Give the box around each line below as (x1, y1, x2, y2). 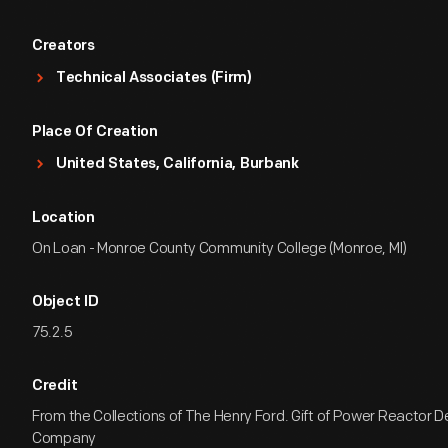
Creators (32, 39, 95, 54)
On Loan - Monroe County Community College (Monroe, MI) (32, 239, 407, 258)
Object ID (32, 295, 99, 310)
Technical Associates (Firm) (56, 71, 252, 86)
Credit (32, 379, 78, 394)
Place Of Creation (32, 125, 158, 140)
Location (32, 211, 95, 226)
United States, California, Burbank (56, 157, 299, 172)
